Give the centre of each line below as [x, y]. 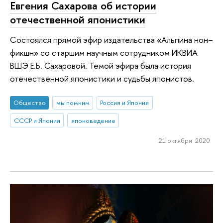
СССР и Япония [37, 121]
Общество [29, 103]
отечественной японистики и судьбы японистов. [102, 78]
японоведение [93, 121]
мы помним [73, 103]
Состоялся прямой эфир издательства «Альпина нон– [111, 39]
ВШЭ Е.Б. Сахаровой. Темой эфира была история [101, 65]
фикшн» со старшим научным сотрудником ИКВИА [104, 52]
